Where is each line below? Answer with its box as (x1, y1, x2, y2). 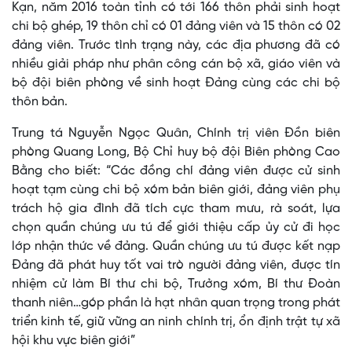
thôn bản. (12, 95, 68, 109)
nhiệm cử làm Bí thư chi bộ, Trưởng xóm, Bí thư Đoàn (12, 277, 340, 291)
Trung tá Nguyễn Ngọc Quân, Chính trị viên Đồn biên (12, 126, 340, 141)
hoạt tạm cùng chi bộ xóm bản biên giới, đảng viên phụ (12, 183, 340, 197)
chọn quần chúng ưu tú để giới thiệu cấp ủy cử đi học (12, 221, 340, 235)
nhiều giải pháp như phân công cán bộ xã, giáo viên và (12, 57, 340, 71)
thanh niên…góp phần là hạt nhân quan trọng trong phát (12, 296, 340, 310)
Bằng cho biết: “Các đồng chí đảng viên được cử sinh (12, 164, 340, 178)
